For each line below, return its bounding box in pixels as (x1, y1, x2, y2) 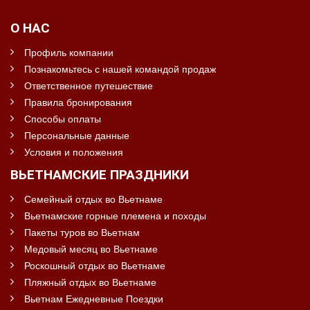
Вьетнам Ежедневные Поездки (24, 291, 163, 305)
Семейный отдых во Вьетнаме (24, 192, 163, 206)
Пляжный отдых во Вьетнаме (24, 275, 156, 289)
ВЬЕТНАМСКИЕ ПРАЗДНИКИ (10, 167, 189, 183)
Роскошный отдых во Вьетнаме (24, 258, 165, 272)
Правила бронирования (24, 95, 132, 109)
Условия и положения (24, 145, 123, 158)
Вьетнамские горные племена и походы (24, 208, 206, 222)
